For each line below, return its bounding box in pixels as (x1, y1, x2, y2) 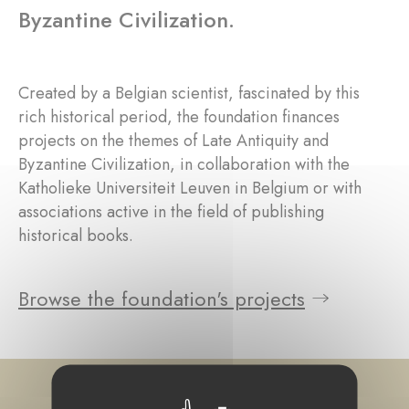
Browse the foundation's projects (18, 284, 305, 314)
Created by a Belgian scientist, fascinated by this (18, 81, 360, 106)
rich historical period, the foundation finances (18, 105, 340, 130)
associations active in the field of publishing (18, 200, 324, 225)
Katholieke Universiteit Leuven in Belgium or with (18, 176, 362, 201)
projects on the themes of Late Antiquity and (18, 129, 329, 153)
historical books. (18, 224, 133, 248)
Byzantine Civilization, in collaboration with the (18, 152, 350, 177)
